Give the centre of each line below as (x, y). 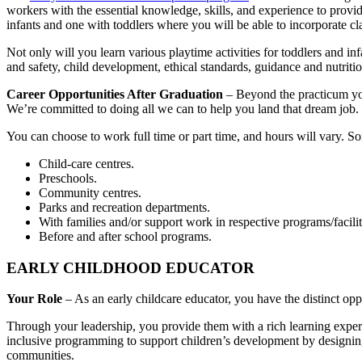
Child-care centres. (86, 163)
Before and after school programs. (125, 236)
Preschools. (68, 178)
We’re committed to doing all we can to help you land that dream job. (183, 108)
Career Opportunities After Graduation (115, 94)
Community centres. (90, 192)
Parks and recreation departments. (124, 207)
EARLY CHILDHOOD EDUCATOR (130, 267)
